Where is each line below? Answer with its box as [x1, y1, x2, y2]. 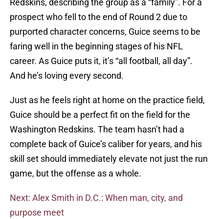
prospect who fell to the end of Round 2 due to [10, 12, 187, 22]
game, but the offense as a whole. [10, 168, 141, 179]
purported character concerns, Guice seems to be [10, 26, 200, 37]
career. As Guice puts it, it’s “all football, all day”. [10, 56, 193, 66]
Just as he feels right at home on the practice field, [10, 95, 205, 106]
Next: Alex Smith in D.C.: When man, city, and [10, 193, 183, 203]
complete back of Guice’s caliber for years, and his [10, 139, 202, 150]
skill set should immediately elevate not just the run [10, 153, 208, 164]
